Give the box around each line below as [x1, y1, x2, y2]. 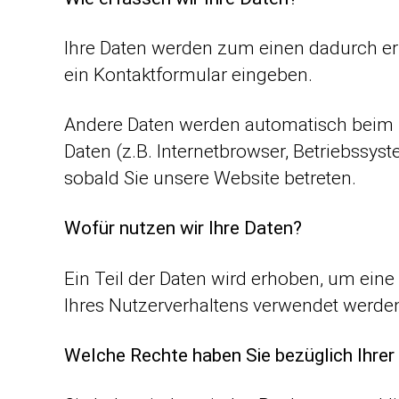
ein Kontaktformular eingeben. [64, 63, 313, 85]
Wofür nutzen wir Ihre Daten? [64, 217, 302, 240]
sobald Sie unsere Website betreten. [64, 167, 356, 189]
